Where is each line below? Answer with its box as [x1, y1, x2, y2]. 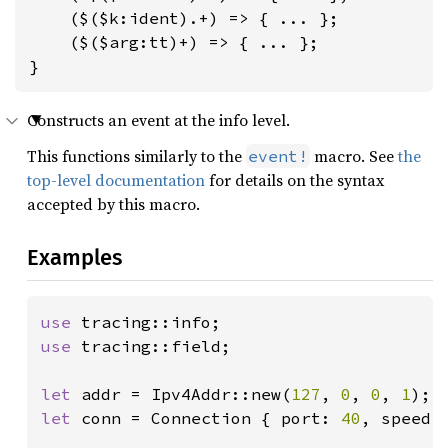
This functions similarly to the [27, 145, 246, 167]
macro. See [310, 145, 398, 167]
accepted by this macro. [27, 193, 200, 215]
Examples [27, 244, 122, 271]
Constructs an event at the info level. [27, 109, 290, 131]
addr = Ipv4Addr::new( [81, 384, 291, 404]
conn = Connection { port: [81, 408, 341, 428]
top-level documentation [27, 169, 205, 191]
